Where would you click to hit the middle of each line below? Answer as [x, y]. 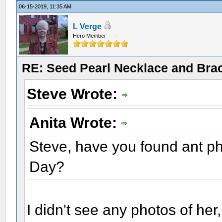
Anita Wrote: [75, 122]
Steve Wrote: [74, 94]
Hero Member [90, 36]
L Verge [87, 27]
